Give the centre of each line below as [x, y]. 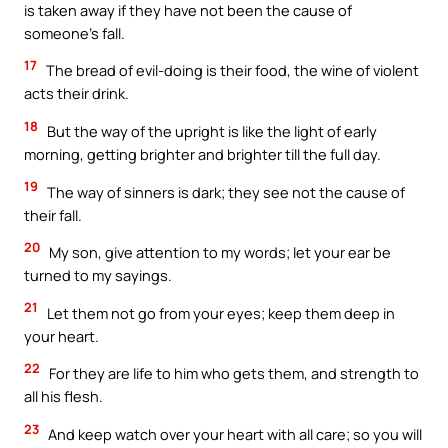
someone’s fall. [74, 32]
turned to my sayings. [98, 275]
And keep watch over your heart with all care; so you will [233, 433]
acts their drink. [76, 93]
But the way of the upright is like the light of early [210, 131]
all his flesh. [63, 396]
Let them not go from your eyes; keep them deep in [219, 312]
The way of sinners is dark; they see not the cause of [224, 191]
